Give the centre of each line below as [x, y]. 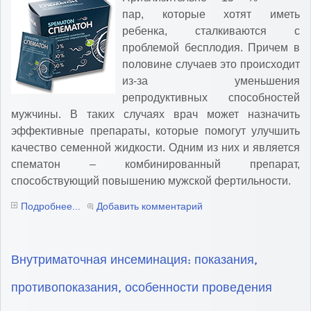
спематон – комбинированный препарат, [155, 165]
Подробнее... [51, 207]
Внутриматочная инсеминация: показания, [134, 260]
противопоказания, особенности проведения [142, 288]
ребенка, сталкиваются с [211, 31]
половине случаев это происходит [211, 65]
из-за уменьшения [211, 81]
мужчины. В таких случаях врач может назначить [155, 115]
